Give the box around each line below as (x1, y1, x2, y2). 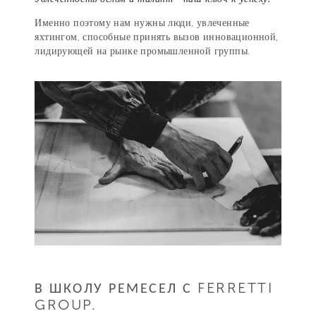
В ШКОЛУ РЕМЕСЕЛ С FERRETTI (35, 279, 274, 297)
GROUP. (35, 296, 97, 314)
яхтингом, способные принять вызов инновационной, (35, 31, 279, 44)
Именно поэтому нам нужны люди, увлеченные (35, 17, 250, 30)
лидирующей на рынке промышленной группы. (35, 45, 250, 58)
